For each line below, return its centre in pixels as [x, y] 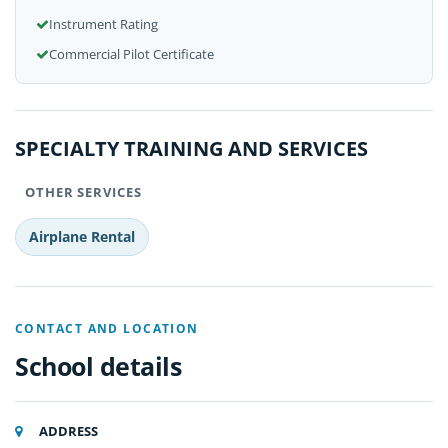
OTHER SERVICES [81, 192]
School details [98, 366]
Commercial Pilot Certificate [131, 54]
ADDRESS [67, 431]
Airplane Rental [82, 236]
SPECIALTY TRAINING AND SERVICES [191, 148]
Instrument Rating [103, 24]
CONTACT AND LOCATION [107, 328]
